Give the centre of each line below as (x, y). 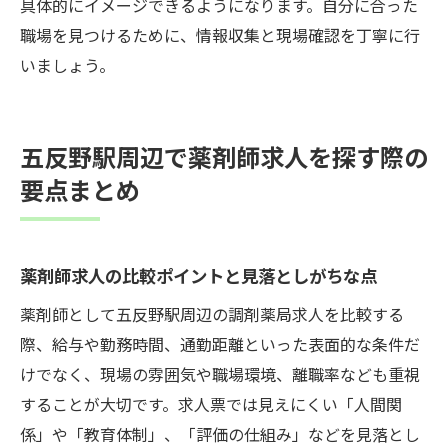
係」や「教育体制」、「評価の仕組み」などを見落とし (220, 433)
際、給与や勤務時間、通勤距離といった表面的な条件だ (220, 343)
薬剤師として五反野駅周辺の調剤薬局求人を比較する (212, 313)
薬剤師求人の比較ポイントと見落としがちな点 (198, 275)
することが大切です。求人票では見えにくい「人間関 (211, 403)
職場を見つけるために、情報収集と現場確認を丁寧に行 (220, 34)
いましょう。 (67, 64)
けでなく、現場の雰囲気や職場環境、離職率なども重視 (220, 373)
